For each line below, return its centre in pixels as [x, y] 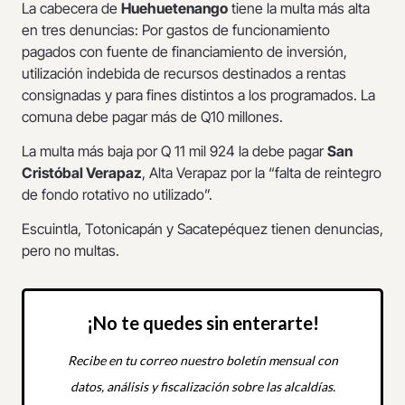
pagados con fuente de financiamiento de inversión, [184, 51]
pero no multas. [71, 251]
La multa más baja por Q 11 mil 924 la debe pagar [174, 151]
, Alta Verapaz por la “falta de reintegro [262, 172]
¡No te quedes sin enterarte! [202, 323]
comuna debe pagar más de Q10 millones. [152, 116]
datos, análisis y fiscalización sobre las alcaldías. [202, 387]
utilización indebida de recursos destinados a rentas [184, 73]
